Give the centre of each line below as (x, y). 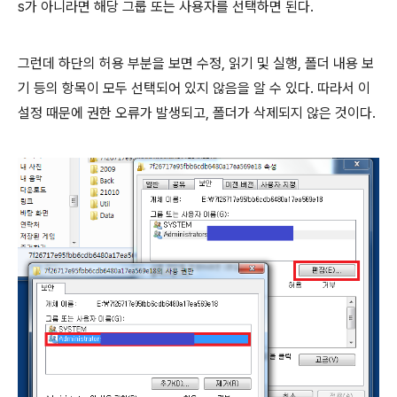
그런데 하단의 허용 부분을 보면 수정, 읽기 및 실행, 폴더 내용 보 (196, 64)
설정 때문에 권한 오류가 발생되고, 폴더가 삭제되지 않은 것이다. (197, 113)
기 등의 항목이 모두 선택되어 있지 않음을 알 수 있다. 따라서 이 (194, 89)
